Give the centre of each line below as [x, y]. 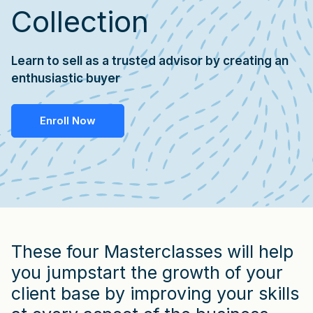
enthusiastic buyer [66, 78]
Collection [80, 21]
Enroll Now [68, 121]
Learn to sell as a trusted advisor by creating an [150, 61]
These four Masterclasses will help [152, 252]
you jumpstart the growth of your [147, 272]
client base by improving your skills [155, 293]
